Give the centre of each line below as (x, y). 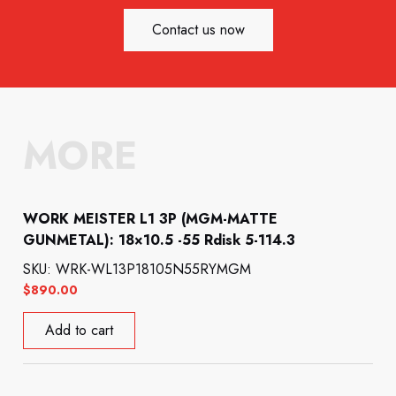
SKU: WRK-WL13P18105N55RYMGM (137, 270)
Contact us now (198, 30)
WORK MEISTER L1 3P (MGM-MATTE (151, 219)
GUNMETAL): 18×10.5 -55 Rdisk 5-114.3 (160, 240)
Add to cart (80, 330)
